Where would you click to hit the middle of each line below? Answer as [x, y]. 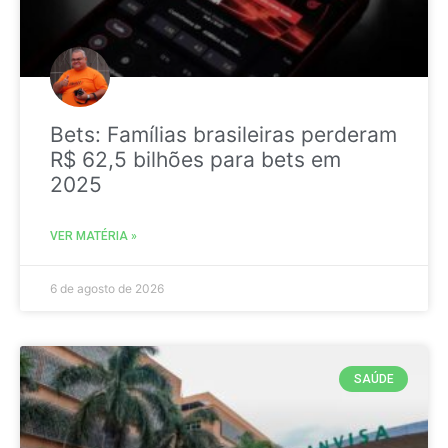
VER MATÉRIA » [93, 235]
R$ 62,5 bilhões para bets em [195, 159]
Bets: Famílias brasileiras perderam [223, 134]
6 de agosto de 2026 [107, 288]
